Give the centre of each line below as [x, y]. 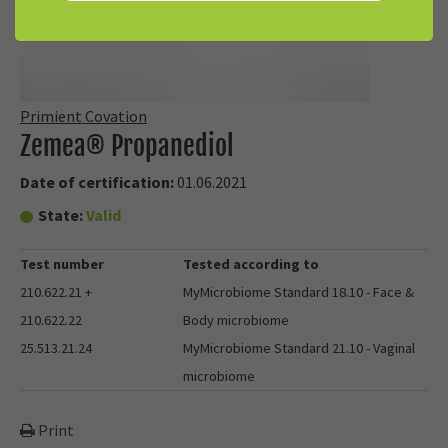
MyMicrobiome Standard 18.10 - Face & [299, 292]
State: [61, 215]
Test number [62, 264]
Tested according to [251, 264]
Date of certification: [98, 182]
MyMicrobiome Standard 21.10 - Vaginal [299, 348]
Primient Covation [83, 116]
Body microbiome [236, 320]
